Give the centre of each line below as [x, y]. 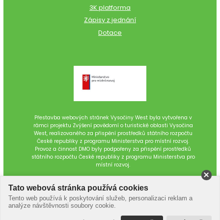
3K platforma [110, 8]
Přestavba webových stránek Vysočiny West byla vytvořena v [113, 117]
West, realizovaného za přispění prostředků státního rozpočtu [113, 133]
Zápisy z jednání [110, 20]
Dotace [110, 32]
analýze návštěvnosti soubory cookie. [62, 206]
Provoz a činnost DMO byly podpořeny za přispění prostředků [113, 149]
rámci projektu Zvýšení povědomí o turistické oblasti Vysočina [113, 125]
